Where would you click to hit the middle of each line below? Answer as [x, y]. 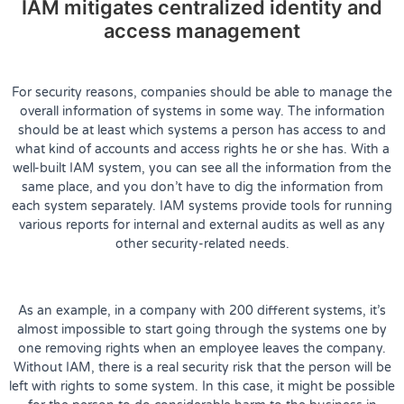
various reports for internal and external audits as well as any [202, 225]
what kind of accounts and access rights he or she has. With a [202, 149]
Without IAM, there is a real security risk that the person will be [202, 367]
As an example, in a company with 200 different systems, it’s [202, 310]
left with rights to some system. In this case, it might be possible [202, 386]
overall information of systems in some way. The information [202, 111]
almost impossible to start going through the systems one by [202, 329]
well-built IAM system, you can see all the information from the [202, 168]
